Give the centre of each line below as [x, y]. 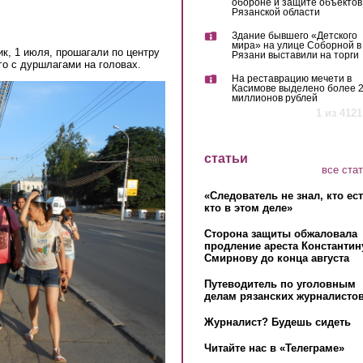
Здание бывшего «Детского [294, 36]
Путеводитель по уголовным [280, 284]
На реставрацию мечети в [291, 79]
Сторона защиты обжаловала [280, 233]
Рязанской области [275, 13]
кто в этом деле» [248, 207]
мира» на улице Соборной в [296, 46]
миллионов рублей [274, 98]
